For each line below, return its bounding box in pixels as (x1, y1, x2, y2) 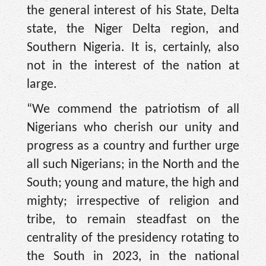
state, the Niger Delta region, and (27, 22, 239, 36)
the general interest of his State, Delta (27, 4, 239, 18)
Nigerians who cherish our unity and (27, 121, 239, 135)
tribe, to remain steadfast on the (27, 213, 239, 227)
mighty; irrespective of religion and (27, 194, 239, 208)
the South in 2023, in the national (27, 249, 239, 264)
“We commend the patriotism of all (27, 102, 239, 116)
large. (27, 77, 57, 91)
